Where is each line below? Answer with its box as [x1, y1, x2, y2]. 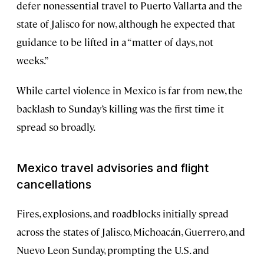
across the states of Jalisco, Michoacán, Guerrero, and [16, 225, 245, 238]
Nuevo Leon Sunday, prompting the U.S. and [16, 243, 209, 256]
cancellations [16, 177, 91, 192]
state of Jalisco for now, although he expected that [16, 16, 235, 30]
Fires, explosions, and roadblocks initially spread [16, 206, 229, 220]
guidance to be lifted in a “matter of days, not [16, 35, 213, 48]
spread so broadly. [16, 120, 95, 133]
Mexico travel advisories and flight [16, 160, 209, 175]
